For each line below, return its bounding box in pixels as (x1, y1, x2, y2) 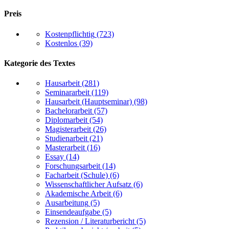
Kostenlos (45, 38, 77, 48)
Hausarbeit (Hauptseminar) (45, 97, 132, 106)
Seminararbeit (45, 88, 89, 97)
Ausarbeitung (45, 198, 88, 208)
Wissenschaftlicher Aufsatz (45, 180, 131, 189)
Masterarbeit (45, 143, 85, 152)
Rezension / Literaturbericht (45, 217, 134, 226)
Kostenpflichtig (45, 29, 95, 38)
